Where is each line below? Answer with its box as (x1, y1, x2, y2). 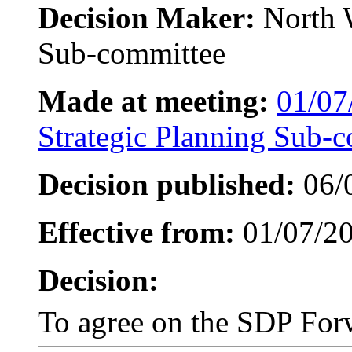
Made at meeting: (38, 83, 269, 118)
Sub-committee (38, 35, 225, 70)
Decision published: (38, 167, 295, 201)
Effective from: (38, 214, 235, 249)
